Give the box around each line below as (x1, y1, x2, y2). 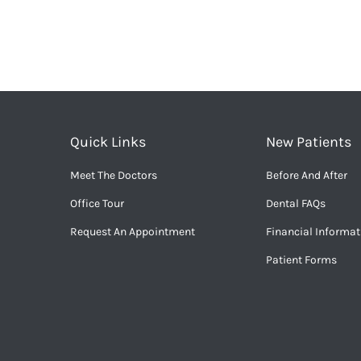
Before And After (265, 168, 347, 182)
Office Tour (70, 197, 124, 210)
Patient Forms (265, 253, 337, 267)
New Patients (265, 133, 351, 151)
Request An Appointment (70, 225, 195, 239)
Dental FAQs (265, 197, 326, 210)
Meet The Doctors (70, 168, 157, 182)
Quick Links (70, 133, 146, 151)
